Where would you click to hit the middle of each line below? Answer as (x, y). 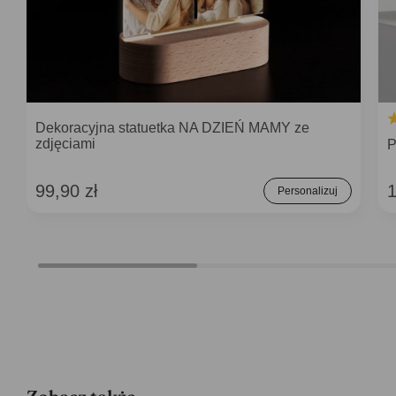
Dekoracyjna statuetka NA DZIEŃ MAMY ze (172, 128)
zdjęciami (65, 144)
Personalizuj (308, 191)
